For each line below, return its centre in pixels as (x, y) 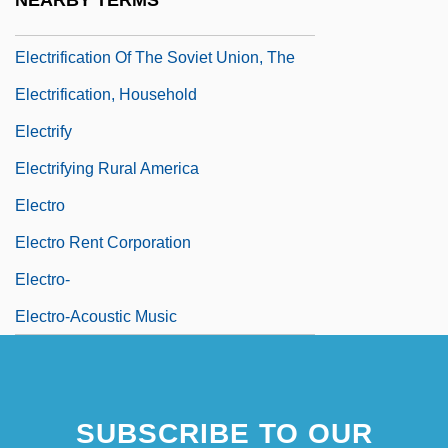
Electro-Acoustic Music (96, 316)
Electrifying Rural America (107, 168)
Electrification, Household (106, 94)
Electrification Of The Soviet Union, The (155, 57)
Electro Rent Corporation (103, 242)
